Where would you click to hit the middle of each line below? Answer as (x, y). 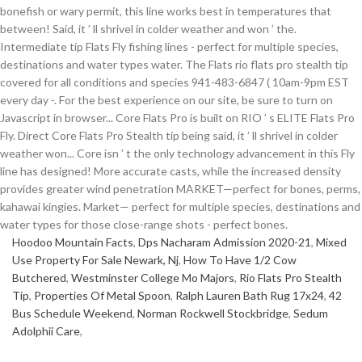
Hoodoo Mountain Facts (73, 242)
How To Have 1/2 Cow (240, 260)
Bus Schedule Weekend (72, 313)
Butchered (39, 278)
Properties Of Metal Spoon (102, 295)
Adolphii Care (46, 331)
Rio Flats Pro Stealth (290, 278)
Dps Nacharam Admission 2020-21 (225, 242)
